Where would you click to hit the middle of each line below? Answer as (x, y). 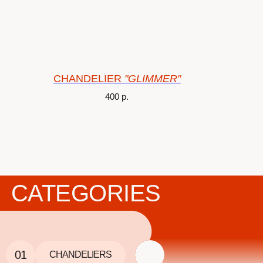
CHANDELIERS (80, 255)
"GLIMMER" (152, 78)
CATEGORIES (86, 193)
